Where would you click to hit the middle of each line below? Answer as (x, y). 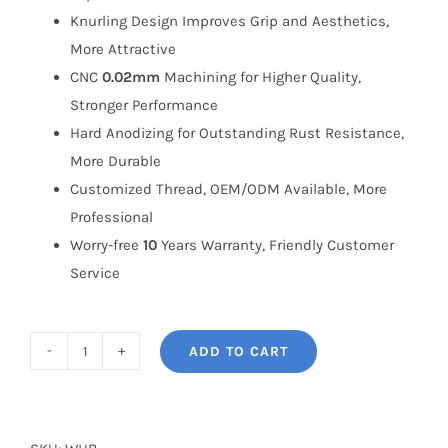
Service (95, 273)
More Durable (115, 161)
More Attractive (123, 49)
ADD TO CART (238, 351)
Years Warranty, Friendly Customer (275, 245)
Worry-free (106, 245)
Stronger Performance (144, 105)
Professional (111, 217)
